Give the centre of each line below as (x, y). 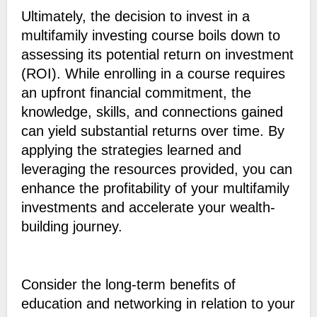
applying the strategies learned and (131, 150)
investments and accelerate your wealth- (148, 208)
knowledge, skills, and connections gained (152, 112)
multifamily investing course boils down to (150, 36)
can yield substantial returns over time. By (152, 131)
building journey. (71, 227)
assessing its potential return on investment (157, 55)
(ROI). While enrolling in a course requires (153, 74)
